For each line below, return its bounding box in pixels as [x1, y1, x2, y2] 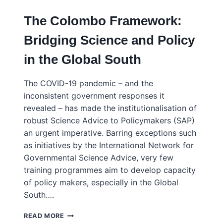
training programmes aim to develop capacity [24, 165, 196, 175]
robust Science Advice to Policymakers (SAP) [24, 115, 195, 125]
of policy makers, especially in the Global [24, 177, 178, 187]
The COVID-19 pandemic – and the [24, 78, 153, 88]
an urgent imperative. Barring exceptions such [24, 128, 196, 138]
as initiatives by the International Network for [24, 140, 194, 150]
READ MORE [24, 212, 64, 220]
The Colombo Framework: [24, 13, 182, 28]
